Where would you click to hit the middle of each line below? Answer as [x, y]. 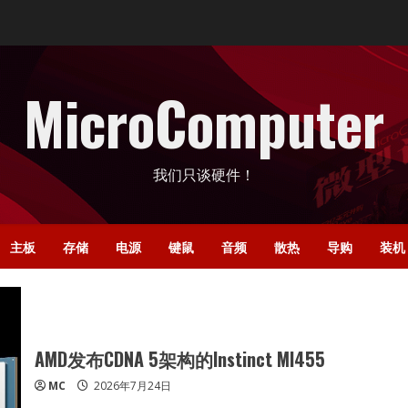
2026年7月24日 [131, 386]
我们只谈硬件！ [204, 175]
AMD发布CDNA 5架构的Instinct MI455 [179, 359]
